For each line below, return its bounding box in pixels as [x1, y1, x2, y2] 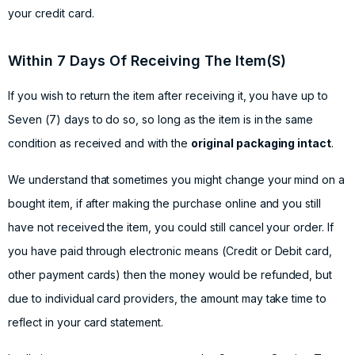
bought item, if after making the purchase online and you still [8, 197, 322, 211]
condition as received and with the [8, 136, 191, 151]
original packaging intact [190, 136, 332, 151]
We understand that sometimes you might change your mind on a [8, 173, 345, 187]
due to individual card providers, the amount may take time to [8, 292, 327, 306]
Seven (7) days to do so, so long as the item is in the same [8, 113, 314, 127]
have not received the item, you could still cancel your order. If [8, 220, 334, 235]
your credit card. [8, 6, 94, 21]
